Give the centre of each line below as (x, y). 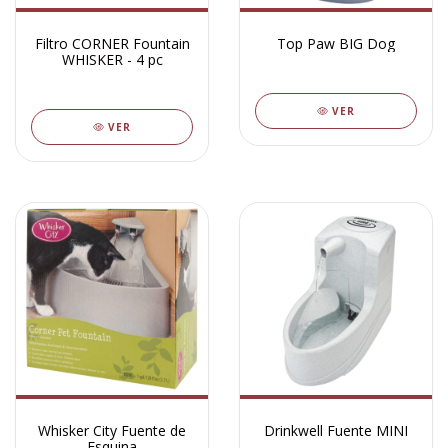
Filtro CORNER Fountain (112, 43)
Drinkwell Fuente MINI (336, 430)
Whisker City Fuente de (112, 430)
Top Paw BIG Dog (336, 43)
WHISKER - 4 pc (112, 59)
